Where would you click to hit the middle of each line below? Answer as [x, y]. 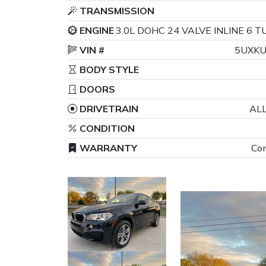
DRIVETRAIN [108, 109]
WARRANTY [107, 148]
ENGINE [96, 31]
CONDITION [106, 129]
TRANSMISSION [116, 11]
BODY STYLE [108, 70]
